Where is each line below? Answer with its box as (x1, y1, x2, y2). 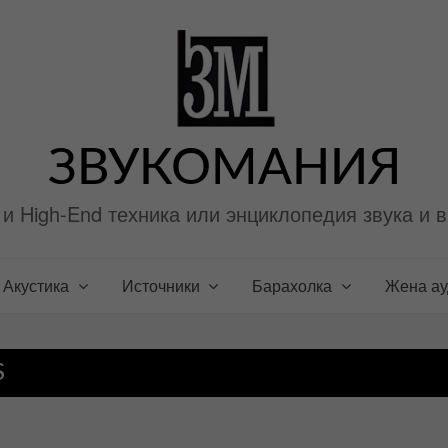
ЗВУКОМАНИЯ (47, 144, 401, 195)
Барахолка (252, 274, 333, 298)
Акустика (2, 274, 69, 298)
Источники (121, 274, 200, 298)
